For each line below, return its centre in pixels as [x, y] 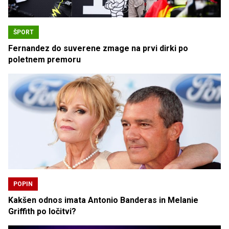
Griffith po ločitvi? [42, 212]
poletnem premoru [44, 60]
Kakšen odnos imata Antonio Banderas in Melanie [103, 200]
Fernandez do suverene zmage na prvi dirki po [98, 49]
